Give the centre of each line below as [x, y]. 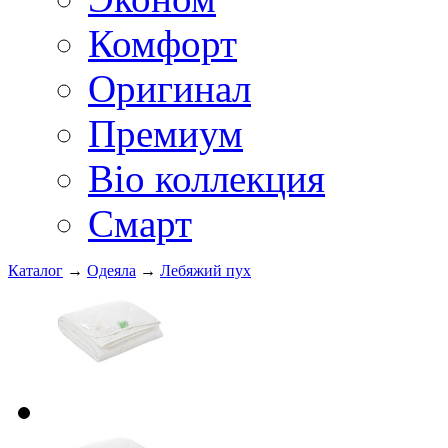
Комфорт [162, 43]
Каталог [35, 270]
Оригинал [169, 88]
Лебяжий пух [205, 270]
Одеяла [111, 270]
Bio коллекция [206, 178]
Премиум [165, 133]
